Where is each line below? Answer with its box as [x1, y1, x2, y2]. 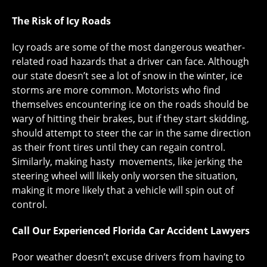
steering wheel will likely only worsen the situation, [12, 169, 238, 183]
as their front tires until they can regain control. [12, 141, 225, 154]
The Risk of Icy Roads [12, 14, 111, 28]
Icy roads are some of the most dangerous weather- [12, 41, 245, 54]
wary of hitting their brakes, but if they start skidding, [12, 112, 249, 126]
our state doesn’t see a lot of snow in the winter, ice [12, 69, 243, 83]
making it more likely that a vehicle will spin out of [12, 184, 234, 197]
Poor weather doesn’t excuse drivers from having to [12, 250, 245, 264]
